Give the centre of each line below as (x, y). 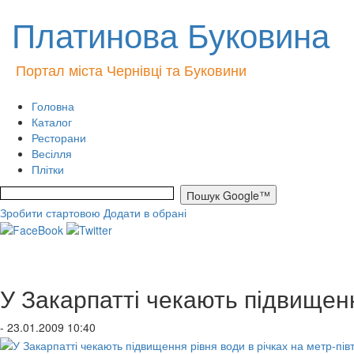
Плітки (48, 169)
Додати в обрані (145, 213)
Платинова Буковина (171, 34)
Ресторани (59, 137)
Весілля (52, 153)
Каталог (52, 122)
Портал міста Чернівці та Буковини (131, 70)
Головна (53, 106)
